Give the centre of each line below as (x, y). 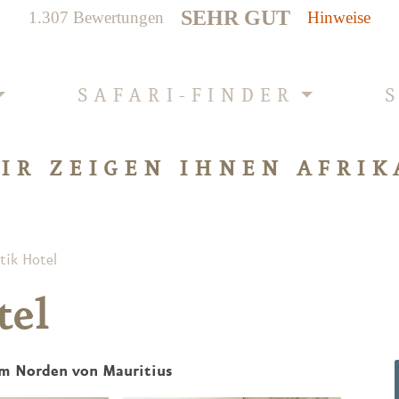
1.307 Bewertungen (96, 17)
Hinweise (339, 17)
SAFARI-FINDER (187, 96)
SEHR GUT (236, 17)
